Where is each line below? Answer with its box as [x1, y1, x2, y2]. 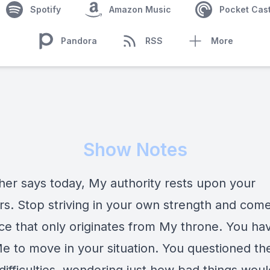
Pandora [61, 36, 97, 46]
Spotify [30, 4, 61, 14]
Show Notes [83, 139, 187, 160]
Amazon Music [108, 4, 171, 14]
